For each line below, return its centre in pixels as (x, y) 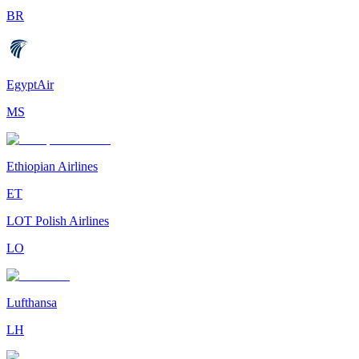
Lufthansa (32, 303)
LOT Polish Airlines (58, 221)
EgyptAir (30, 85)
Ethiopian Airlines (52, 167)
